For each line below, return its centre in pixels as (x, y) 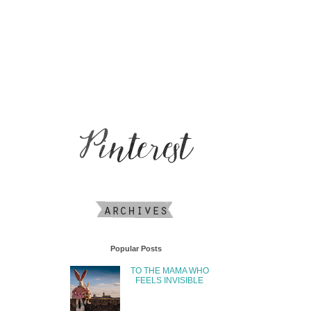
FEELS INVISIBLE (170, 281)
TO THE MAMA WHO (169, 271)
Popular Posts (136, 249)
